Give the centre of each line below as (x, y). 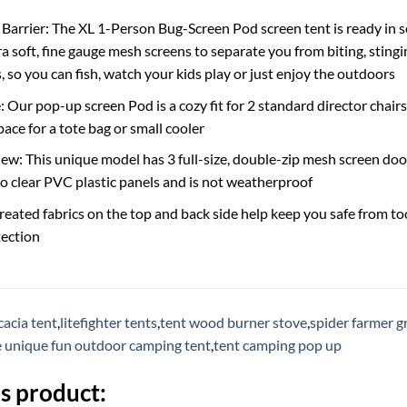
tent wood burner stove (233, 322)
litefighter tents (109, 322)
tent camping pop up (278, 344)
